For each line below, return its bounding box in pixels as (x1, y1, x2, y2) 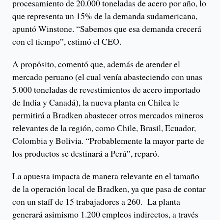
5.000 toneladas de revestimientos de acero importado (12, 83, 200, 95)
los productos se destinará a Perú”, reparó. (12, 147, 159, 159)
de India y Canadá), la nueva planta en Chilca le (12, 96, 179, 108)
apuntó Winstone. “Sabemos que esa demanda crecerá (12, 22, 201, 34)
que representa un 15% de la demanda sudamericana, (12, 9, 197, 22)
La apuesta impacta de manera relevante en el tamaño (12, 169, 199, 182)
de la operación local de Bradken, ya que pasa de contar (12, 182, 206, 194)
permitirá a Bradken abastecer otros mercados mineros (12, 109, 203, 121)
